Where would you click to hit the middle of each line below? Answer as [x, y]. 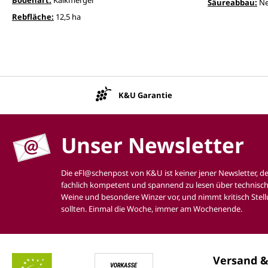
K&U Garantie [145, 95]
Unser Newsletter [153, 145]
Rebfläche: [33, 16]
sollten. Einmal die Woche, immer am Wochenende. [152, 209]
